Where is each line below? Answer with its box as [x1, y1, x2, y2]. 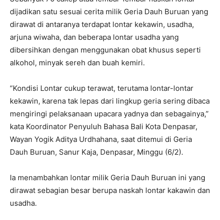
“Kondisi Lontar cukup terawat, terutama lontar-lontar [10, 83, 193, 93]
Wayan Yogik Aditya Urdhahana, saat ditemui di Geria [10, 135, 192, 144]
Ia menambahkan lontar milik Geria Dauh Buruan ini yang [10, 173, 205, 182]
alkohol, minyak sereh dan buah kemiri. [10, 58, 145, 67]
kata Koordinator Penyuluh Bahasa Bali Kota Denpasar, [10, 122, 197, 131]
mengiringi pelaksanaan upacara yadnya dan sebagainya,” [10, 109, 209, 118]
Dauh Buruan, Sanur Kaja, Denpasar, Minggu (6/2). [10, 147, 183, 157]
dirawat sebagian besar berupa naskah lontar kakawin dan [10, 186, 210, 195]
